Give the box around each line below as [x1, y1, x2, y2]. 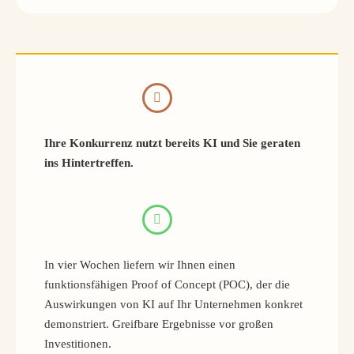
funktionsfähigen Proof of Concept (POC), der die [44, 278, 290, 292]
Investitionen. [44, 337, 111, 351]
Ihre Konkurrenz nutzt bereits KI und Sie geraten [44, 137, 300, 150]
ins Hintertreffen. [44, 156, 134, 170]
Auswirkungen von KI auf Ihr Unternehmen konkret [44, 298, 303, 311]
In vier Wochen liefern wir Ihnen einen [44, 258, 235, 272]
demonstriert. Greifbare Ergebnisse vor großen [44, 318, 273, 331]
